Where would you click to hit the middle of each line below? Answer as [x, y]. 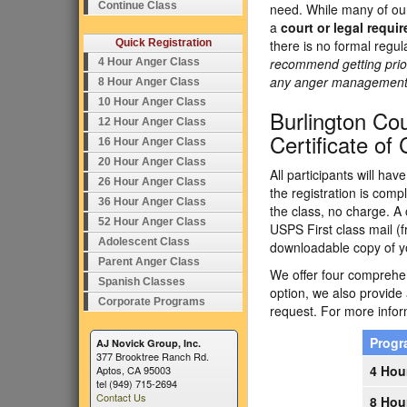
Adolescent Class [144, 242]
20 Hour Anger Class [152, 162]
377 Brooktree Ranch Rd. [153, 356]
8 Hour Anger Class [149, 82]
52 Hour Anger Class [152, 222]
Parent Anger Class [149, 262]
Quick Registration [163, 43]
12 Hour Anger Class [152, 122]
